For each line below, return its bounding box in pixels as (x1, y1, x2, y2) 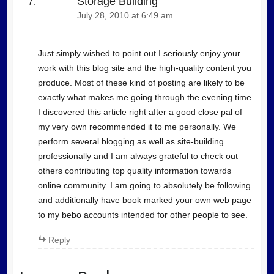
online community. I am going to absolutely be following (37, 180, 251, 190)
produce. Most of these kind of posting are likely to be (37, 77, 245, 87)
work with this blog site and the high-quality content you (37, 62, 251, 73)
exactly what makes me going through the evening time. (37, 92, 254, 102)
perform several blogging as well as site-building (37, 136, 224, 146)
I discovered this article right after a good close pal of (37, 106, 242, 117)
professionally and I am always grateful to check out (37, 150, 238, 161)
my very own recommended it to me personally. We (37, 121, 236, 131)
